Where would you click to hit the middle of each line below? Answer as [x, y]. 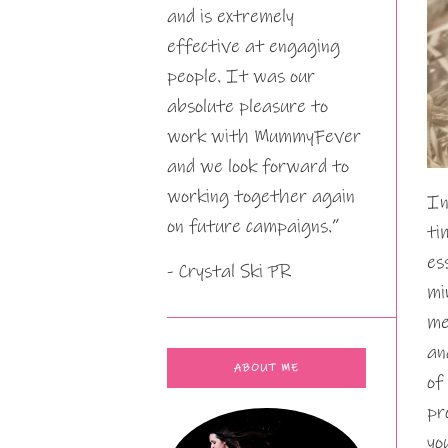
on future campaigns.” [253, 226]
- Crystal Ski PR [229, 271]
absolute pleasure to [247, 106]
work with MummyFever [264, 136]
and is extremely [230, 16]
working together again [261, 196]
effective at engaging [253, 46]
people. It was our [241, 76]
